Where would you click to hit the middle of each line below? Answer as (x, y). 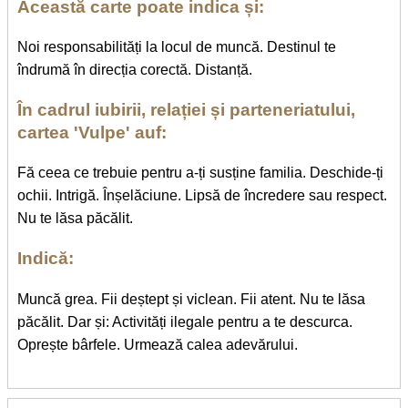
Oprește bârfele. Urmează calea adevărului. (158, 344)
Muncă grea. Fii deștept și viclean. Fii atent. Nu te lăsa (191, 299)
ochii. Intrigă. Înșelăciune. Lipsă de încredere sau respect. (202, 196)
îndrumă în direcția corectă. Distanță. (135, 69)
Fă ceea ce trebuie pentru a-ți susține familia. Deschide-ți (200, 173)
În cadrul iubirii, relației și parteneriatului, (186, 109)
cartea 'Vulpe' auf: (92, 132)
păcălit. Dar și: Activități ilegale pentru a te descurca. (185, 321)
